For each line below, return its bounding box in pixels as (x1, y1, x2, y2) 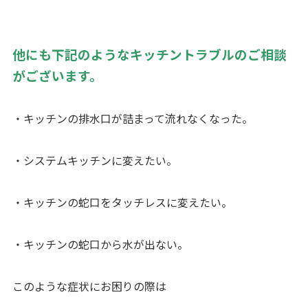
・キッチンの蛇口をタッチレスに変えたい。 (12, 194, 232, 210)
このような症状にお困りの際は (12, 278, 166, 294)
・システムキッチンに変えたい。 (12, 153, 177, 169)
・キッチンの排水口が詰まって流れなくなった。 (12, 111, 253, 127)
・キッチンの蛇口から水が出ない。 (12, 236, 188, 252)
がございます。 (12, 66, 102, 85)
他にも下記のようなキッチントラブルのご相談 (12, 45, 287, 64)
